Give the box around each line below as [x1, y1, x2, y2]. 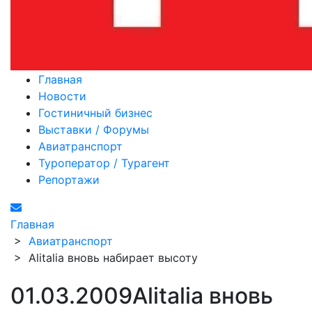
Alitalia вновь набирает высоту [29, 251, 198, 265]
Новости [38, 89, 86, 103]
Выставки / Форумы [38, 123, 149, 136]
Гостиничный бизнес [38, 106, 153, 120]
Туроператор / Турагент [38, 156, 170, 170]
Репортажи [38, 173, 100, 187]
